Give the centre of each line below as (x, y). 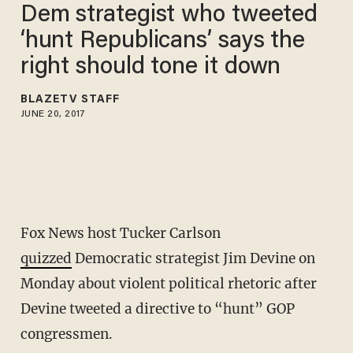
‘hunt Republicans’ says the (163, 41)
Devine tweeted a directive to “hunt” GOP (157, 309)
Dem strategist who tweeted (169, 15)
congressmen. (66, 334)
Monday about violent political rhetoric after (168, 284)
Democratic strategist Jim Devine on (193, 259)
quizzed (46, 259)
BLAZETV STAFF (70, 100)
